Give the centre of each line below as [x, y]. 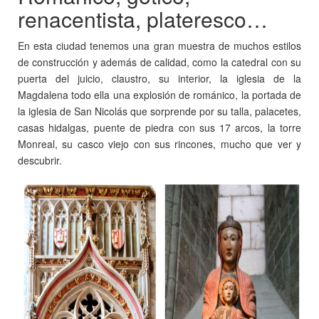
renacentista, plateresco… [143, 19]
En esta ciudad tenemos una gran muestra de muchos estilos [159, 45]
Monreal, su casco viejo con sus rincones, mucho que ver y [159, 143]
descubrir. [40, 160]
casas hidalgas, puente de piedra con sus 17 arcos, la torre [159, 127]
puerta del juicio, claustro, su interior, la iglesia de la [159, 78]
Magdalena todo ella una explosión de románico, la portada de [159, 94]
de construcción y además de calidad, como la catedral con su [159, 62]
